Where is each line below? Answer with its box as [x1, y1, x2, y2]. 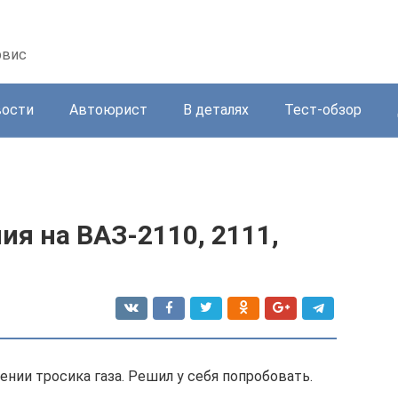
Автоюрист [69, 101, 147, 118]
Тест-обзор [284, 101, 362, 118]
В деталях [183, 101, 249, 118]
